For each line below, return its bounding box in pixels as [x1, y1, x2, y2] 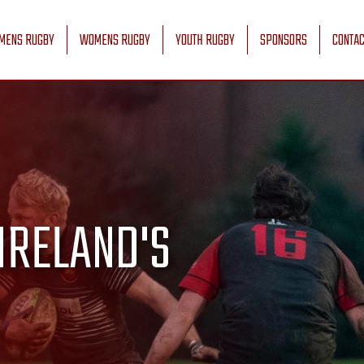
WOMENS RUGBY [80, 29, 150, 53]
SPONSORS [260, 29, 307, 53]
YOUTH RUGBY [175, 29, 235, 53]
